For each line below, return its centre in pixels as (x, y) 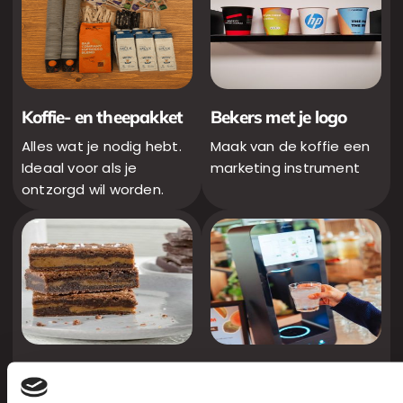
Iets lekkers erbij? (86, 373)
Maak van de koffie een (291, 147)
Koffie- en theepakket (103, 117)
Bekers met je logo (279, 117)
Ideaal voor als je (80, 168)
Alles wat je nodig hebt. (102, 147)
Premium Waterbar (285, 373)
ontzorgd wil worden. (93, 190)
